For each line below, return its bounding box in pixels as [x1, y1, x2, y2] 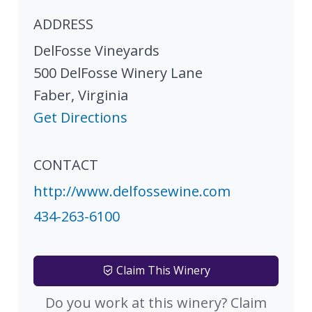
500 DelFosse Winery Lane [33, 63, 203, 82]
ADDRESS [33, 14, 93, 33]
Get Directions [33, 107, 127, 127]
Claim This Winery [113, 262, 210, 278]
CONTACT [33, 155, 98, 174]
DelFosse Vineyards [33, 40, 159, 60]
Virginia [78, 85, 128, 104]
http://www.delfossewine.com [33, 181, 231, 201]
